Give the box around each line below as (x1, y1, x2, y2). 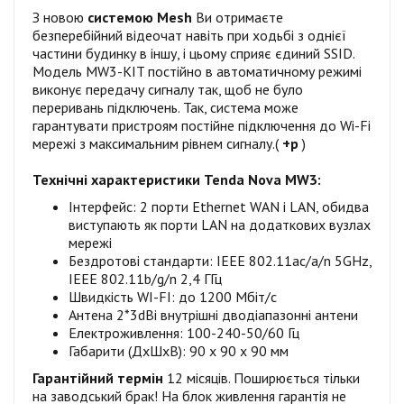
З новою (32, 7, 87, 26)
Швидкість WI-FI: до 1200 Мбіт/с (69, 287, 277, 306)
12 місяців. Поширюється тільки (163, 368, 360, 387)
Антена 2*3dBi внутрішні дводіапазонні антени (69, 305, 358, 324)
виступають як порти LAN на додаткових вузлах (69, 215, 371, 234)
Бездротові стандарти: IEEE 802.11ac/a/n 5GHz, (69, 251, 372, 270)
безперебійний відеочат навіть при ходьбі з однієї (32, 25, 346, 44)
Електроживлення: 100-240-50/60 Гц (69, 323, 299, 342)
